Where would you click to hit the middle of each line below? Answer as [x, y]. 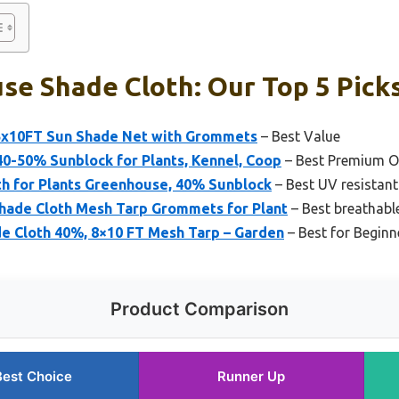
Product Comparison [199, 309]
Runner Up [251, 376]
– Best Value [299, 136]
